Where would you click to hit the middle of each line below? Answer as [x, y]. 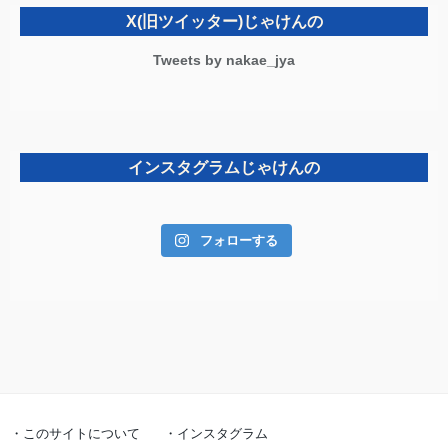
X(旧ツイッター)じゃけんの [224, 21]
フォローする [238, 240]
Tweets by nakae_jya [224, 59]
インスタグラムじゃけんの [224, 167]
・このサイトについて [75, 433]
